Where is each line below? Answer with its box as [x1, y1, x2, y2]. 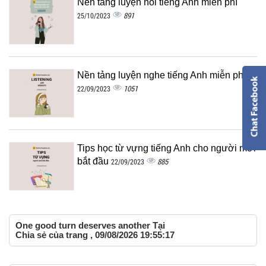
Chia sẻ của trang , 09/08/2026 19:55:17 [15, 230, 175, 240]
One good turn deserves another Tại [15, 220, 165, 231]
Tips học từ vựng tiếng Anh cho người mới [77, 143, 256, 154]
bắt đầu [77, 156, 111, 167]
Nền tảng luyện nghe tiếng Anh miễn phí [77, 70, 246, 81]
